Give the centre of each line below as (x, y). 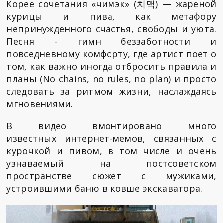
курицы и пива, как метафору (111, 16)
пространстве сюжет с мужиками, (111, 175)
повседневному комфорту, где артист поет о (111, 54)
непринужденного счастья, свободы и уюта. (111, 29)
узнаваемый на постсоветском (111, 163)
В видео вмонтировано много (111, 126)
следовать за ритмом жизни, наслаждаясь (111, 91)
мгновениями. (40, 103)
